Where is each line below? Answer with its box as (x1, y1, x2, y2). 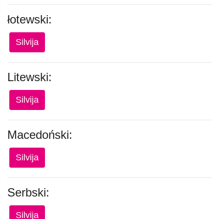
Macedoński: (7, 128, 72, 141)
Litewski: (7, 70, 52, 84)
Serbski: (7, 186, 49, 199)
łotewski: (7, 13, 52, 26)
